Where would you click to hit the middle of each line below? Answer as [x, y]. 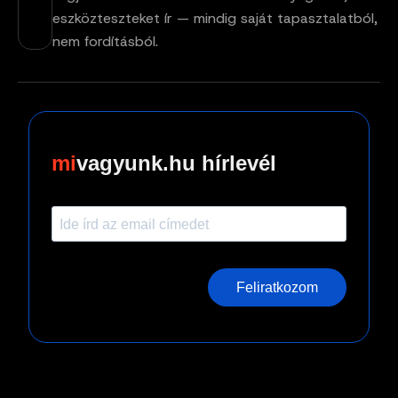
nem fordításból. [105, 42]
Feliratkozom [277, 288]
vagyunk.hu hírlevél [176, 163]
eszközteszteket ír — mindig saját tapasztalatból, [215, 19]
